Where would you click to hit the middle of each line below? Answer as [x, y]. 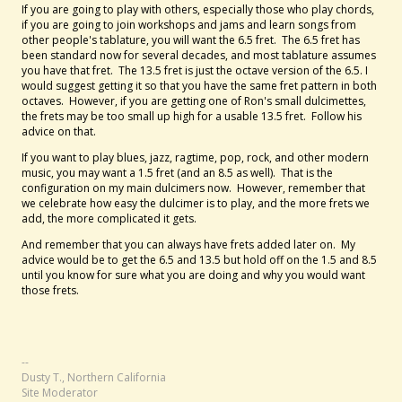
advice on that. [59, 131]
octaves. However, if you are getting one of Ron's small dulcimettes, [194, 101]
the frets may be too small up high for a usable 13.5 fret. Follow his [192, 116]
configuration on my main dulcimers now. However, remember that [193, 188]
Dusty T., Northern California [94, 377]
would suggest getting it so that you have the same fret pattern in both [199, 86]
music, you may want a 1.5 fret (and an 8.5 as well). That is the [177, 173]
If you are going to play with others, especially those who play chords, [198, 9]
